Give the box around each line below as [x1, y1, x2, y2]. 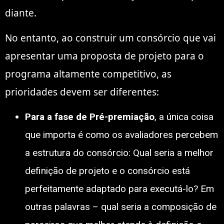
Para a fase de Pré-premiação [25, 111, 154, 123]
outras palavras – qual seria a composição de [25, 201, 216, 213]
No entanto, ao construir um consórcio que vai [5, 31, 216, 44]
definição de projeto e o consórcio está [25, 165, 190, 177]
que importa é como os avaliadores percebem [25, 129, 218, 141]
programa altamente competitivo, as [5, 67, 171, 80]
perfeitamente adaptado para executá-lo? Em [25, 183, 214, 195]
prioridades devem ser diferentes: [5, 85, 159, 98]
